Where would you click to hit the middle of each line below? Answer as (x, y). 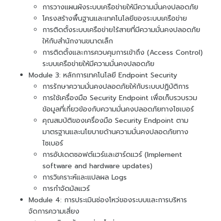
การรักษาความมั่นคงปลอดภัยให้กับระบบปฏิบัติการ (116, 86)
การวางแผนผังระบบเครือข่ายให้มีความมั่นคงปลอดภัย (120, 7)
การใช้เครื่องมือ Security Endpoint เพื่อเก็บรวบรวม (120, 98)
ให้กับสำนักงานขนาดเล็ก (78, 41)
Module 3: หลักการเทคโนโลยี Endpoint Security (103, 75)
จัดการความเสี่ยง (54, 211)
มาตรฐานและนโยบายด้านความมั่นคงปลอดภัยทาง (115, 132)
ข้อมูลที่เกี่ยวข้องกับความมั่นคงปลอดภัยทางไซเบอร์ (118, 109)
